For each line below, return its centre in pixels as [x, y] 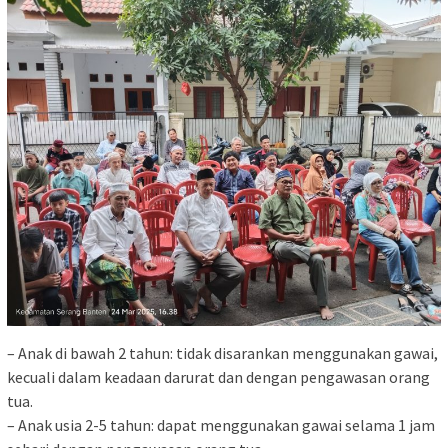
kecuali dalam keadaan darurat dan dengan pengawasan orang [218, 376]
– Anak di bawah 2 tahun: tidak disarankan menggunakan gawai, [222, 352]
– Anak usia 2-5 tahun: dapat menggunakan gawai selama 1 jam [221, 424]
